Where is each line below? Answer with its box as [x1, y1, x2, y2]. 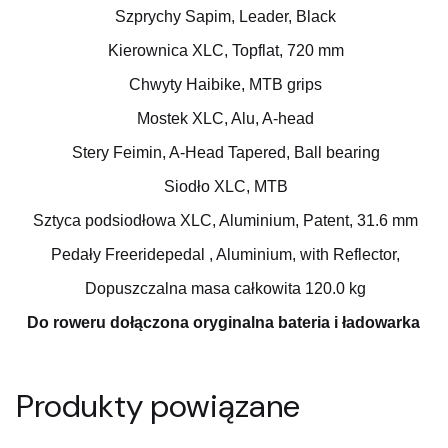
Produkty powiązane [16, 384, 300, 427]
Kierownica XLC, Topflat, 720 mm [107, 42, 344, 60]
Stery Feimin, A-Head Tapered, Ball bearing [71, 144, 380, 162]
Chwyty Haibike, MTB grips [129, 76, 322, 94]
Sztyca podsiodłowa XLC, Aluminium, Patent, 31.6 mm [33, 212, 418, 230]
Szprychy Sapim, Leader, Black [115, 8, 336, 26]
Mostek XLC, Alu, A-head [137, 110, 314, 128]
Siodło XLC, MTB [163, 178, 288, 196]
